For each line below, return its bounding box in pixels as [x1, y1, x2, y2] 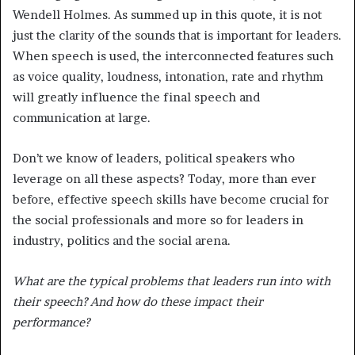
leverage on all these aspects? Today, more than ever [13, 170, 316, 186]
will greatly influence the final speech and [13, 89, 260, 105]
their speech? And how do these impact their [13, 293, 263, 309]
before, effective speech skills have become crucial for [13, 191, 329, 207]
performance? [13, 314, 90, 330]
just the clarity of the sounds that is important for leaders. [13, 27, 342, 43]
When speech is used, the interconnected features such [13, 48, 334, 63]
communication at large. [13, 109, 151, 125]
